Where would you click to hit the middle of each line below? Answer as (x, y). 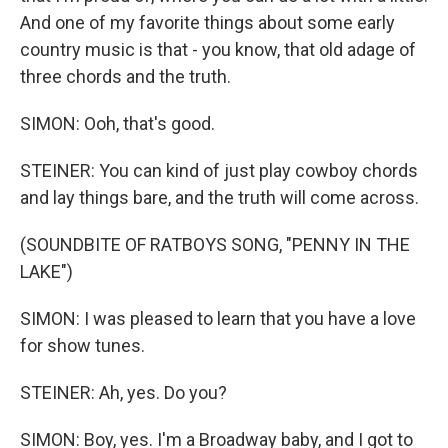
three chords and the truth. (125, 76)
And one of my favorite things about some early (207, 22)
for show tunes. (82, 345)
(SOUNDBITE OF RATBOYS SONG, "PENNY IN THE (215, 244)
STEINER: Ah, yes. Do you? (123, 392)
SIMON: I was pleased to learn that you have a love (218, 318)
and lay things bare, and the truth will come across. (219, 197)
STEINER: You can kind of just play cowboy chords (219, 170)
